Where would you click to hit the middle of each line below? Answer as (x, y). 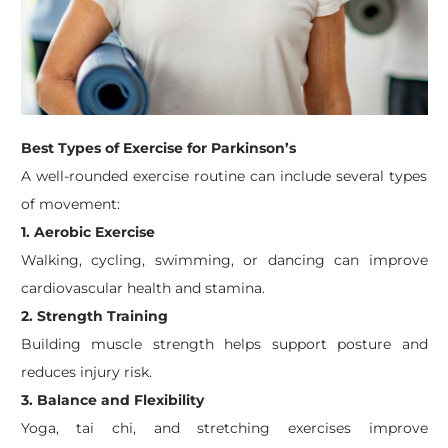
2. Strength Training (94, 315)
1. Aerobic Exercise (87, 231)
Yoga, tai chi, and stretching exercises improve (224, 427)
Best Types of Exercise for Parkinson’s (158, 147)
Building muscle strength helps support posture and (224, 343)
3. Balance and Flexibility (112, 399)
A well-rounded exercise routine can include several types (224, 175)
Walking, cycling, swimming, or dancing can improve (224, 259)
